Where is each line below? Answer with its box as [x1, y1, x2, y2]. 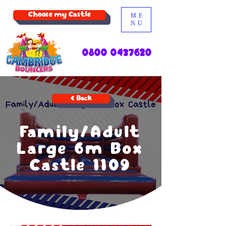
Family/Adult [20, 125, 142, 141]
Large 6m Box [17, 141, 144, 158]
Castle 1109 [29, 158, 132, 175]
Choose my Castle [28, 11, 91, 19]
